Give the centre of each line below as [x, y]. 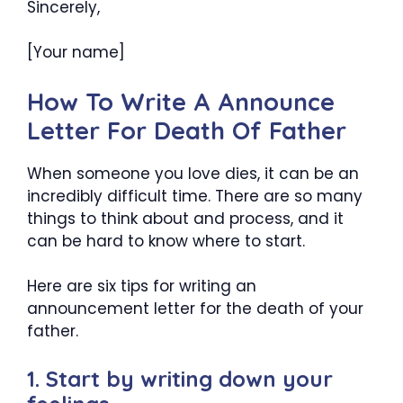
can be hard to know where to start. [166, 241]
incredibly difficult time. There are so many [195, 196]
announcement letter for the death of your [195, 309]
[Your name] [76, 52]
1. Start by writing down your [180, 378]
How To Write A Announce [181, 101]
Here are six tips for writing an [142, 286]
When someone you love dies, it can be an [193, 173]
